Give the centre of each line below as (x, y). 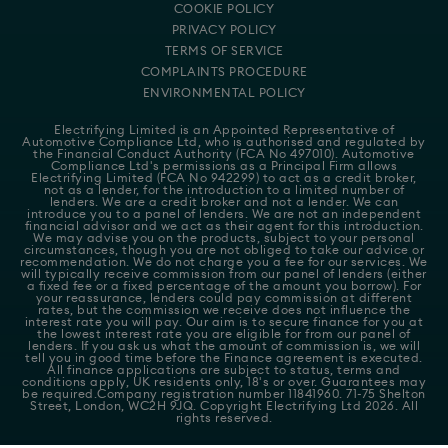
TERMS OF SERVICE (224, 50)
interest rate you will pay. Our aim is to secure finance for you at (224, 321)
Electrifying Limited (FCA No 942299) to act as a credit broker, (224, 177)
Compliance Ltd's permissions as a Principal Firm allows (224, 165)
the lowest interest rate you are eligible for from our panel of (224, 333)
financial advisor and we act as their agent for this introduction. (224, 225)
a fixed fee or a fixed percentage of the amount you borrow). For (224, 285)
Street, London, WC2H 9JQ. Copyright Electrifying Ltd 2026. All (224, 405)
